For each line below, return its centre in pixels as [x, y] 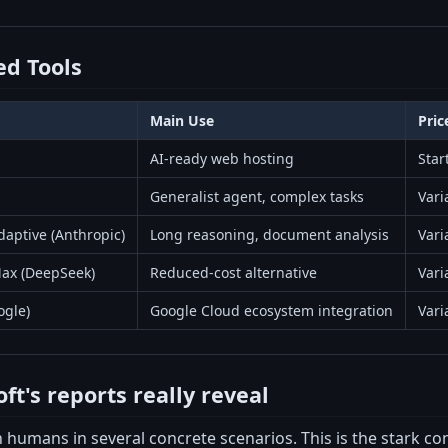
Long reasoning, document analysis [269, 235]
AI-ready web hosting [222, 159]
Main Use [182, 121]
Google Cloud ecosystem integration [271, 311]
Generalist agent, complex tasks [257, 197]
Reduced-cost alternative [233, 273]
